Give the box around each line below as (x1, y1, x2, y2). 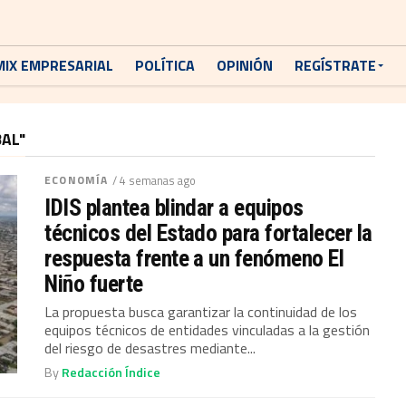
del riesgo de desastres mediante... (44, 337, 256, 359)
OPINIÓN (217, 54, 273, 76)
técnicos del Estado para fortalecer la (44, 219, 372, 246)
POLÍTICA (135, 54, 195, 76)
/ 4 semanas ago (112, 171, 197, 189)
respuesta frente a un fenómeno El (44, 245, 344, 272)
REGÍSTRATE (295, 54, 376, 76)
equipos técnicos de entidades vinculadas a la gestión (44, 319, 371, 341)
